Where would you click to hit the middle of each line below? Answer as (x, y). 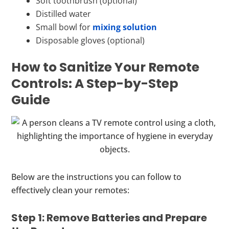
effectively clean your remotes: (71, 190)
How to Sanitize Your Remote (106, 67)
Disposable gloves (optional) (90, 40)
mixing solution (125, 27)
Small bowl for (64, 27)
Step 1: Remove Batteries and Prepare (109, 217)
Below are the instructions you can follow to (97, 177)
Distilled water (64, 14)
